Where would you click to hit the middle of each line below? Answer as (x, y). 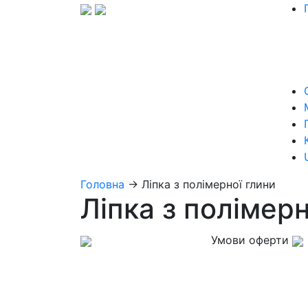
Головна (102, 184)
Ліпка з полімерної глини (209, 184)
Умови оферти (250, 240)
